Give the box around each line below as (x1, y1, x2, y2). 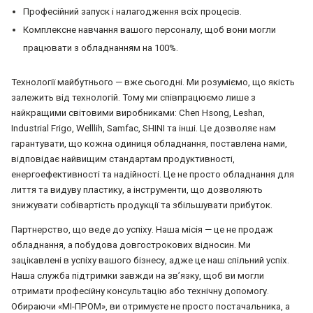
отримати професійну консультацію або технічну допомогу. (11, 286, 269, 297)
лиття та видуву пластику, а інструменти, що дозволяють (11, 184, 263, 196)
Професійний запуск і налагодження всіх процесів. (22, 6, 242, 17)
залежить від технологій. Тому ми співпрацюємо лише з (11, 92, 256, 103)
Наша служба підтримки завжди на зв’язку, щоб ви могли (11, 270, 264, 282)
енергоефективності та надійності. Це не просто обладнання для (11, 169, 294, 180)
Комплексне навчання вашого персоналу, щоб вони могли (22, 24, 276, 36)
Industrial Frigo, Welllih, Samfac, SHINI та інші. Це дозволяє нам (11, 123, 276, 134)
